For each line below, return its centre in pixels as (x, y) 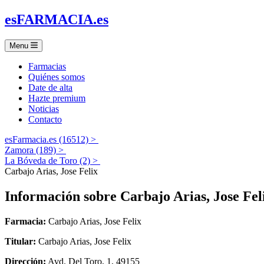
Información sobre (62, 196)
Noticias (44, 108)
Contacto (45, 119)
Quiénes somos (57, 77)
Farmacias (47, 66)
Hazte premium (57, 98)
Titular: (20, 241)
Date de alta (50, 87)
